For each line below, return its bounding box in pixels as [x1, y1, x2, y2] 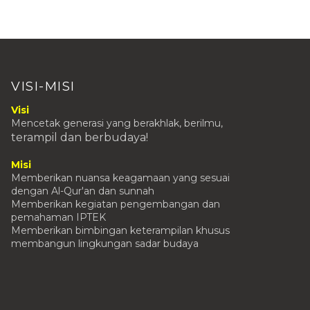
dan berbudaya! [57, 131, 148, 144]
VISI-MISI [11, 79, 75, 94]
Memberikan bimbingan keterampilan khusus [11, 224, 230, 237]
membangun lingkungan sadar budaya [11, 237, 199, 250]
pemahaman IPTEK [11, 211, 106, 224]
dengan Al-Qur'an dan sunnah [11, 185, 154, 197]
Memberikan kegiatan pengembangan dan [11, 198, 220, 210]
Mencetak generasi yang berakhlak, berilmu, [11, 117, 223, 129]
